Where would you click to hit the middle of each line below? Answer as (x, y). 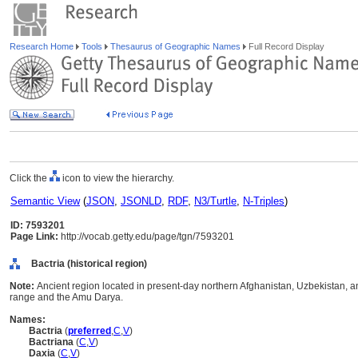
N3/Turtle (215, 201)
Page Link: (34, 237)
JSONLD (141, 201)
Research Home (43, 46)
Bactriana (51, 342)
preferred (89, 331)
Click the (30, 178)
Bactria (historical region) (89, 264)
